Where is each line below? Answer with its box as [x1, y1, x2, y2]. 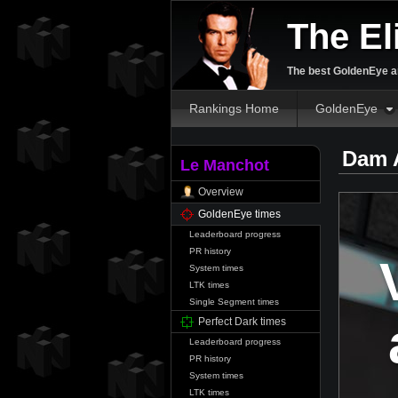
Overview [198, 186, 243, 198]
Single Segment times [189, 297, 279, 306]
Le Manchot [180, 156, 269, 174]
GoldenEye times [198, 208, 281, 220]
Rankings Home [189, 101, 279, 115]
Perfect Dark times [198, 315, 286, 328]
